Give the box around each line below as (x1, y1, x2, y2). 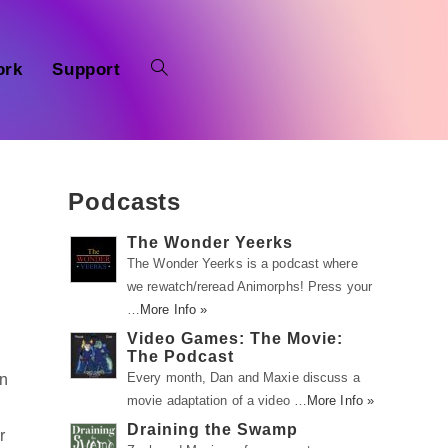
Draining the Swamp (127, 421, 298, 438)
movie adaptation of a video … (127, 393, 307, 408)
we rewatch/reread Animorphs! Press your (127, 279, 372, 294)
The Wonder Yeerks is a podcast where (127, 256, 358, 271)
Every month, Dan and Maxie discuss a (127, 370, 360, 385)
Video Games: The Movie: (127, 330, 343, 347)
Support (52, 60, 121, 79)
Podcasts (68, 188, 182, 215)
